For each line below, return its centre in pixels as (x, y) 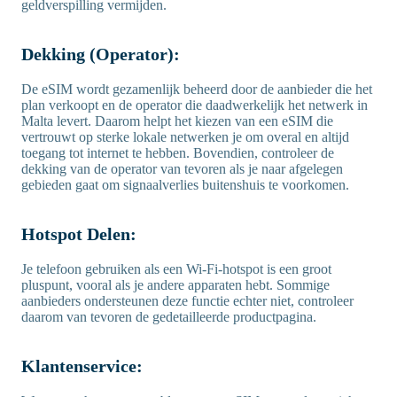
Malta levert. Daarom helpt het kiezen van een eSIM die (177, 121)
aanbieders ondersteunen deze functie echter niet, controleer (187, 300)
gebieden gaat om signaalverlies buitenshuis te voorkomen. (185, 184)
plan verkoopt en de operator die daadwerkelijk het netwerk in (195, 105)
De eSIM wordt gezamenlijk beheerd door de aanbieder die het (197, 89)
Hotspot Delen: (81, 234)
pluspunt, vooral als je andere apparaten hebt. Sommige (175, 284)
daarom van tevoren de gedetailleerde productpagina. (169, 316)
